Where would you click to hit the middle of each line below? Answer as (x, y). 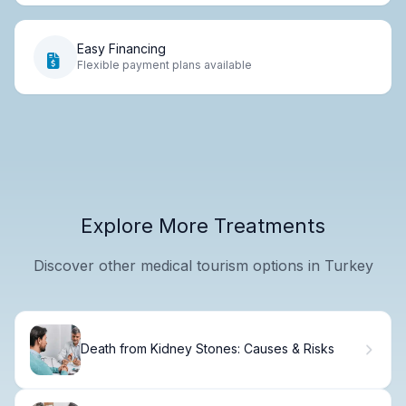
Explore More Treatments (203, 225)
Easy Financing (121, 49)
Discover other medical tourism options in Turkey (203, 265)
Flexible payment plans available (164, 65)
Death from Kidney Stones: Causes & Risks (208, 349)
